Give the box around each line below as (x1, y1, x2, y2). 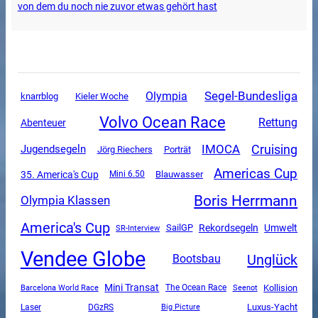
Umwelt (264, 222, 298, 234)
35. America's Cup (20, 168, 99, 180)
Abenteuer (20, 116, 66, 128)
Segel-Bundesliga (204, 89, 298, 104)
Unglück (247, 251, 298, 268)
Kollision (263, 283, 298, 294)
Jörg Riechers (97, 144, 153, 155)
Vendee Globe (20, 247, 146, 272)
